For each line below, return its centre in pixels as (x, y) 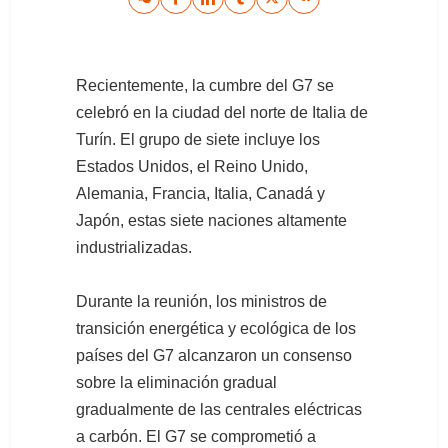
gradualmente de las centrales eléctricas (219, 410)
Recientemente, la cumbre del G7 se (205, 86)
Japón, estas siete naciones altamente (211, 221)
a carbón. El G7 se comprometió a (196, 437)
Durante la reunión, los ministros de (201, 302)
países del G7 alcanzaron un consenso (214, 356)
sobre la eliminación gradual (176, 383)
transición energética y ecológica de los (216, 329)
